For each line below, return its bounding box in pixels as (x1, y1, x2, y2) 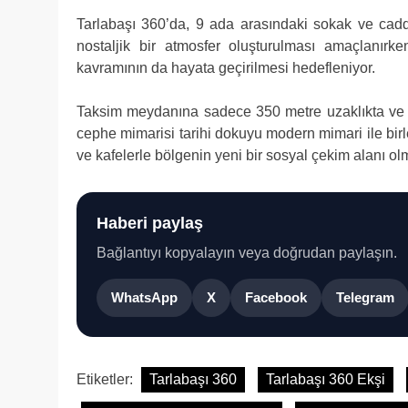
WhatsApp (111, 290, 178, 306)
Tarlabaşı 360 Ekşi (266, 371, 385, 387)
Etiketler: (76, 371, 137, 387)
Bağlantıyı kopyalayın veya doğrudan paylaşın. (97, 244, 397, 260)
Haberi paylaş (97, 212, 203, 232)
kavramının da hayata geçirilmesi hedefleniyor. (76, 59, 375, 76)
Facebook (245, 290, 307, 306)
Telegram (336, 290, 394, 306)
